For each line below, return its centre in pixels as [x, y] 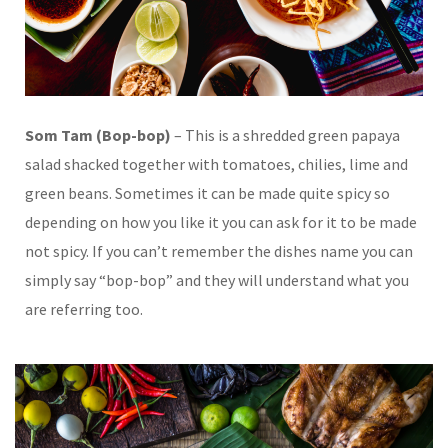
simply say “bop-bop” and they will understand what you [217, 279]
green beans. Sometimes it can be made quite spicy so [207, 192]
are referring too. [84, 308]
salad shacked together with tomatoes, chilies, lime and [216, 163]
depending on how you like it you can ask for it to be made [221, 221]
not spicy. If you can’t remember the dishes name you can [219, 250]
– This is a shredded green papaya [285, 134]
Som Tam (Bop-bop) [98, 134]
